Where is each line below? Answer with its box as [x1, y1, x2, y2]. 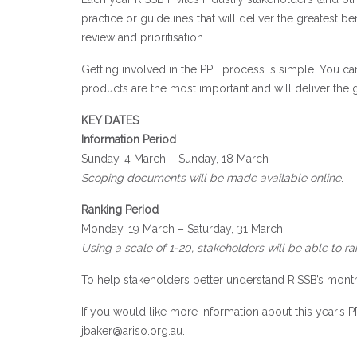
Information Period [81, 133, 176, 146]
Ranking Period [81, 203, 159, 216]
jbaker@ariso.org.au [81, 324, 182, 337]
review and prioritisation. [81, 31, 206, 44]
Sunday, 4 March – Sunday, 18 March [81, 152, 269, 165]
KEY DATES [81, 114, 139, 127]
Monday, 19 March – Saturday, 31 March [81, 222, 283, 235]
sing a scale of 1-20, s [90, 241, 202, 254]
